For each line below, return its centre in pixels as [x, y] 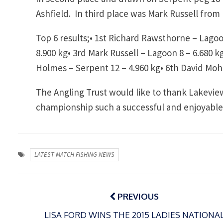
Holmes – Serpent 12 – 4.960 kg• [100, 68]
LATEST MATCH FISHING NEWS [74, 155]
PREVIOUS [137, 196]
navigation [53, 194]
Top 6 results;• [64, 38]
